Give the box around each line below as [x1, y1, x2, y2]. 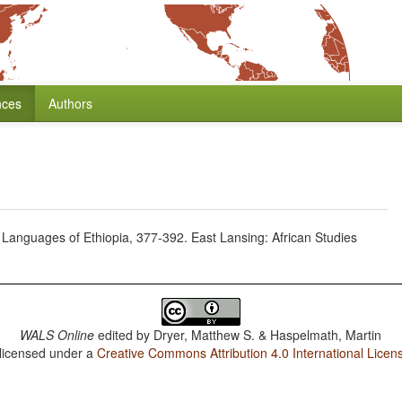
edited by [94, 326, 154, 344]
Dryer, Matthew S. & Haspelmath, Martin [153, 326, 382, 344]
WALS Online [20, 326, 95, 344]
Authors [48, 94, 92, 112]
